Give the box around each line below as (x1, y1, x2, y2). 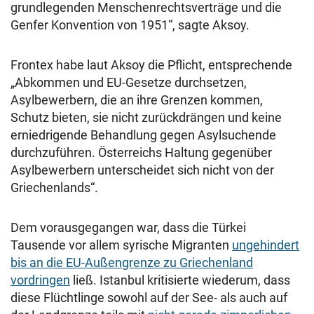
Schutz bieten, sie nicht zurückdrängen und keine (11, 110, 282, 125)
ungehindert (232, 238, 299, 252)
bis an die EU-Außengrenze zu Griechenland (11, 255, 253, 270)
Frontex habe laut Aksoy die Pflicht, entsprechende (11, 57, 292, 72)
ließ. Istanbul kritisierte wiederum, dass (70, 273, 290, 287)
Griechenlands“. (11, 180, 98, 195)
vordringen (11, 273, 70, 287)
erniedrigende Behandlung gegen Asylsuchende (11, 128, 276, 142)
